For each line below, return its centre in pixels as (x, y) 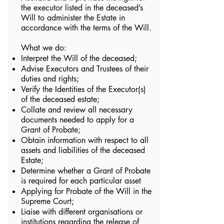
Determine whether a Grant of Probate (86, 171)
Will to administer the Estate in (73, 18)
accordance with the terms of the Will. (86, 28)
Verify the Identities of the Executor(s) (83, 89)
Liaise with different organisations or (82, 212)
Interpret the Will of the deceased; (79, 58)
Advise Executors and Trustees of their (85, 69)
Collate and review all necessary (77, 110)
